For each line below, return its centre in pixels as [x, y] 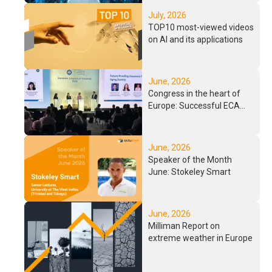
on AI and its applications [195, 39]
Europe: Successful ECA [194, 105]
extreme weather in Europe [200, 238]
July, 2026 [167, 15]
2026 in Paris [173, 117]
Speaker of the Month [190, 160]
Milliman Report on [184, 226]
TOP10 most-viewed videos [201, 27]
